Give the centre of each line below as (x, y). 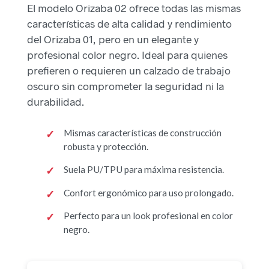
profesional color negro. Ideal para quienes (127, 54)
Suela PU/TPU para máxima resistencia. (144, 170)
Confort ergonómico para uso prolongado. (148, 192)
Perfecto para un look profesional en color (148, 216)
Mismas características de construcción (142, 132)
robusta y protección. (106, 146)
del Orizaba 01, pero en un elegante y (113, 39)
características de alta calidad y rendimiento (129, 23)
